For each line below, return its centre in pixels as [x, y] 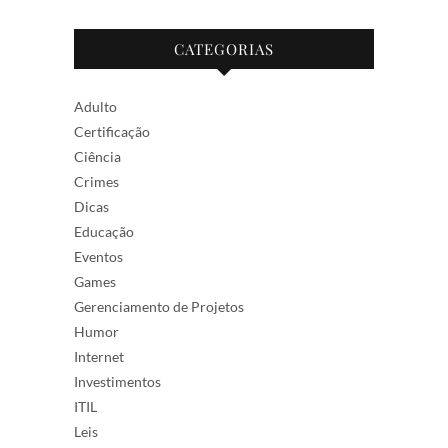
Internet [99, 356]
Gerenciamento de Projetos [159, 306]
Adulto [95, 106]
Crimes [96, 181]
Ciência [97, 156]
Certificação [112, 131]
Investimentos [117, 381]
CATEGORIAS [224, 49]
